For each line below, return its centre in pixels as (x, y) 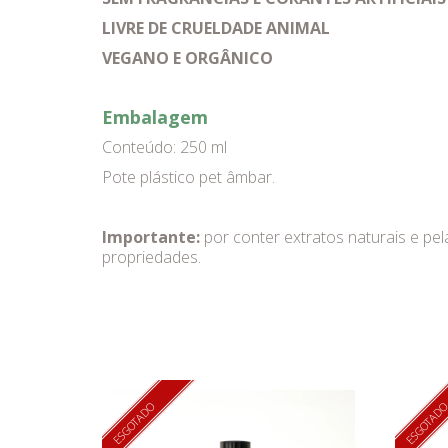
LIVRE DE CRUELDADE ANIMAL (216, 28)
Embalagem (155, 117)
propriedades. (151, 257)
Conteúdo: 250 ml (164, 147)
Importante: (151, 237)
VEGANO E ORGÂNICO (187, 58)
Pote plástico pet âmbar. (190, 177)
